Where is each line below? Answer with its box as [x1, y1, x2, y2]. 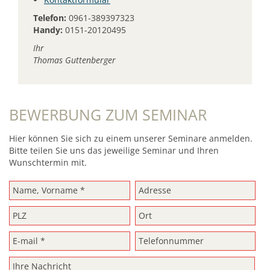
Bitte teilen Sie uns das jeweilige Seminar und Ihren [9, 144, 219, 156]
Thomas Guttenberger [33, 54, 116, 66]
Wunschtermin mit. [9, 156, 87, 168]
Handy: [33, 24, 63, 36]
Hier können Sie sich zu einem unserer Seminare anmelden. [9, 132, 253, 144]
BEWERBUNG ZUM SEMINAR [9, 104, 207, 125]
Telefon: [33, 11, 66, 24]
